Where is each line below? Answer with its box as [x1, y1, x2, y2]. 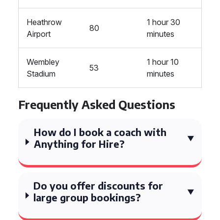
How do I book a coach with [33, 126, 166, 138]
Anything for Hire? [33, 137, 125, 150]
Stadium [27, 69, 55, 79]
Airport [27, 29, 51, 39]
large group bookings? [33, 191, 141, 203]
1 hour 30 [147, 17, 180, 27]
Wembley [27, 57, 59, 67]
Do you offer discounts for [33, 179, 164, 192]
